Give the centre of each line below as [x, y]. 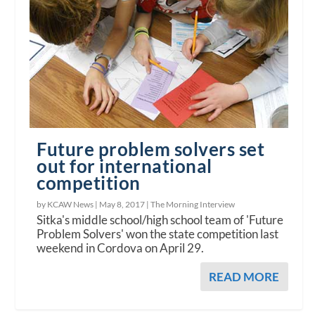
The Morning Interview [193, 204]
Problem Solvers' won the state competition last [158, 233]
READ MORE [244, 276]
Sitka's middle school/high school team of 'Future [160, 219]
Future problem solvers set [151, 149]
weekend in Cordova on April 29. [121, 247]
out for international [124, 166]
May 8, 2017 [122, 204]
